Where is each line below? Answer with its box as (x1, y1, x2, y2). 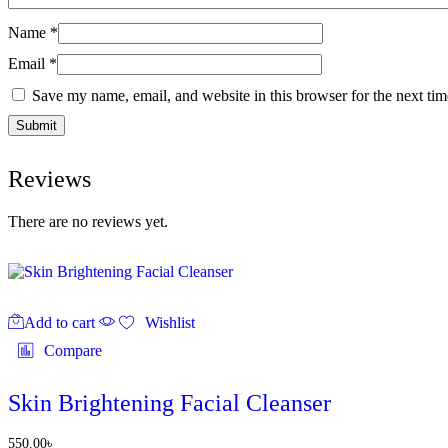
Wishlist (145, 313, 196, 331)
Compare (44, 341, 102, 359)
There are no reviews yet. (8, 212, 168, 230)
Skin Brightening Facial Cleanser (8, 389, 331, 416)
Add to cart (24, 313, 95, 331)
